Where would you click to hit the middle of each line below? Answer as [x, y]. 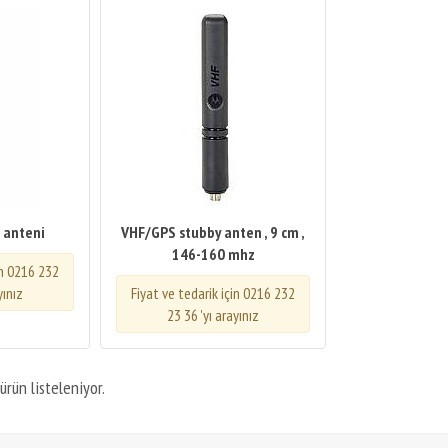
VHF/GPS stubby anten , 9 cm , [213, 232]
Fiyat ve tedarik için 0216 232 [213, 293]
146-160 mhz [213, 254]
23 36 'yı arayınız [213, 315]
